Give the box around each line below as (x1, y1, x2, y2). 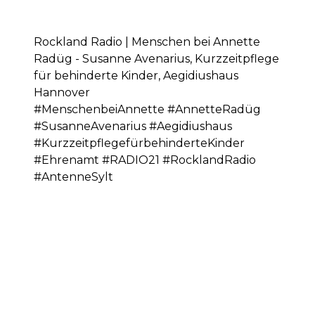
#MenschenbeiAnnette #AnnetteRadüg (34, 103, 261, 116)
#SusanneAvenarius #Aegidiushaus (34, 120, 232, 133)
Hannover (34, 86, 90, 99)
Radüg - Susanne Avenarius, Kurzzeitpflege (34, 52, 279, 65)
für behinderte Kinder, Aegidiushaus (34, 69, 238, 82)
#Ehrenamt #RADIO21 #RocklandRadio (34, 153, 256, 167)
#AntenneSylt (34, 170, 113, 184)
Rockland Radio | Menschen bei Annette (34, 35, 260, 49)
